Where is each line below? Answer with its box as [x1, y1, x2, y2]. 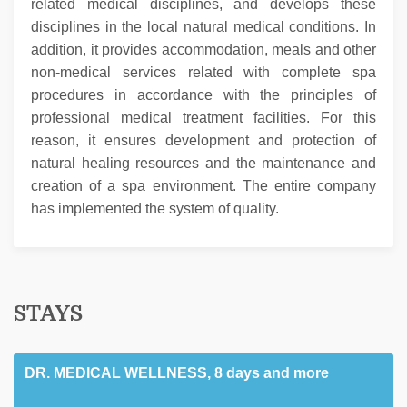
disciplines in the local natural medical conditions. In [31, 19, 376, 35]
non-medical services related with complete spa [31, 65, 376, 81]
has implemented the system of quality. [31, 201, 279, 217]
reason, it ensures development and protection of [31, 133, 376, 149]
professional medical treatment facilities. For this [31, 110, 376, 126]
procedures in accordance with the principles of [31, 87, 376, 104]
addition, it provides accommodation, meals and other [31, 42, 376, 58]
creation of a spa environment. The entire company [31, 178, 376, 194]
